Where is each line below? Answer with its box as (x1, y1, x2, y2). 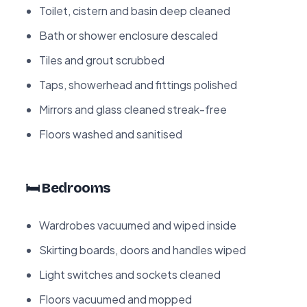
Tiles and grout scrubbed (39, 52, 164, 67)
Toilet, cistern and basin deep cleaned (39, 3, 230, 18)
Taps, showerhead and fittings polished (39, 77, 237, 92)
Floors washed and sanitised (39, 126, 182, 141)
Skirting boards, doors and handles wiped (39, 242, 246, 257)
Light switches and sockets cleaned (39, 267, 221, 282)
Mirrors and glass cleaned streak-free (39, 101, 227, 116)
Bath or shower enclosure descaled (39, 27, 218, 42)
